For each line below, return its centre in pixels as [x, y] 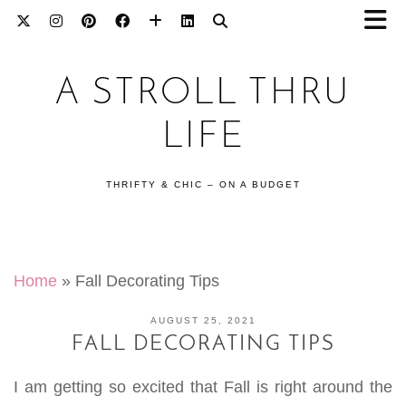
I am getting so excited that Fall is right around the [203, 387]
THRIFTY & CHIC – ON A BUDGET [203, 184]
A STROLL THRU [203, 94]
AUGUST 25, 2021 [203, 320]
